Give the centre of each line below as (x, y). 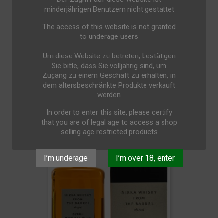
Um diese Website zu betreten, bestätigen (109, 56)
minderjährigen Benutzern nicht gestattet (109, 9)
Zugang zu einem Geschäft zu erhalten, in (109, 76)
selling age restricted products (109, 132)
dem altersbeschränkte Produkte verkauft (109, 85)
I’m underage (65, 158)
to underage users (109, 37)
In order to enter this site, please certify (109, 113)
